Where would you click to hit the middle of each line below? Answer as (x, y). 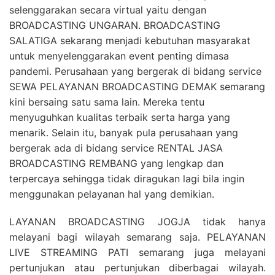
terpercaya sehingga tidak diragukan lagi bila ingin (127, 179)
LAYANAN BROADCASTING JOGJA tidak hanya (137, 222)
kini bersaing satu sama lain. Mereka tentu (107, 102)
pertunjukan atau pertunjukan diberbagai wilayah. (137, 268)
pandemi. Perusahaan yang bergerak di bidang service (135, 71)
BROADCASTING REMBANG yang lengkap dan (116, 163)
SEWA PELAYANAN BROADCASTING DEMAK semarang (137, 87)
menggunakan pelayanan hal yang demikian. (112, 194)
